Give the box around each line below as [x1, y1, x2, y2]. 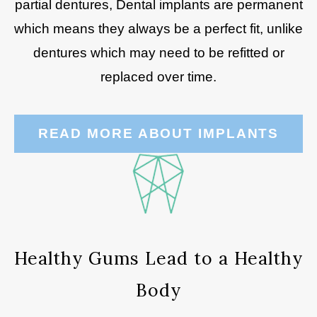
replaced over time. [100, 69, 217, 84]
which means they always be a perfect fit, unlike [14, 21, 303, 36]
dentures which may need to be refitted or [33, 45, 284, 60]
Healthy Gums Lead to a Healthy [14, 247, 303, 270]
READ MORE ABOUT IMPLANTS [38, 126, 279, 141]
